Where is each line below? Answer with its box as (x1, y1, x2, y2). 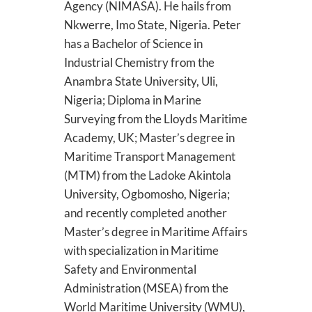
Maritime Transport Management (63, 149, 235, 164)
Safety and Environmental (63, 262, 196, 276)
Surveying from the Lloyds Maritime (63, 111, 247, 126)
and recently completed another (63, 205, 227, 220)
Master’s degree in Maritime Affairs (63, 224, 247, 239)
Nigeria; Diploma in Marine (63, 93, 201, 107)
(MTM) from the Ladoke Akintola (63, 168, 231, 182)
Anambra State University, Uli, (63, 74, 218, 88)
